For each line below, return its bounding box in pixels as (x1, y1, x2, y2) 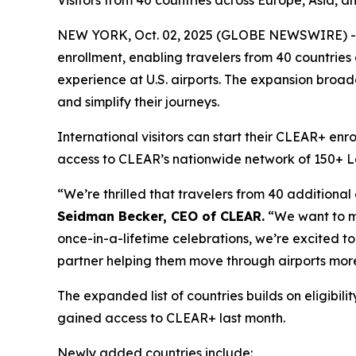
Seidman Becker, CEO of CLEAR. (57, 208, 265, 224)
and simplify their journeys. (57, 94, 219, 110)
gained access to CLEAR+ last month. (57, 310, 285, 326)
